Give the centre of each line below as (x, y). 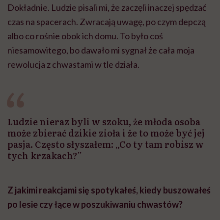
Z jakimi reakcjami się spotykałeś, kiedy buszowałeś (109, 190)
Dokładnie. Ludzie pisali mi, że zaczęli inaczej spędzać (107, 8)
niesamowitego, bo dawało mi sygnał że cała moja (101, 50)
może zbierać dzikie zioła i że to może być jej (106, 133)
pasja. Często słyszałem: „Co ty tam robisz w (106, 144)
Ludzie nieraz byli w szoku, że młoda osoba (104, 122)
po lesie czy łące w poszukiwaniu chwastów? (95, 205)
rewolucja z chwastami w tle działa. (73, 65)
